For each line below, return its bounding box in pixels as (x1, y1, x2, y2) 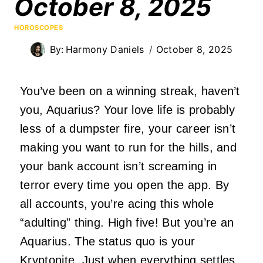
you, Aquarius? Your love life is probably (20, 103, 235, 116)
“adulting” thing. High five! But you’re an (20, 215, 234, 229)
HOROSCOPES (14, 23, 63, 32)
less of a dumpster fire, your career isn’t (20, 122, 236, 135)
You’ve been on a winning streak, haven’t (20, 84, 240, 97)
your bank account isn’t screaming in (20, 159, 217, 173)
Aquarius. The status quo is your (20, 234, 195, 248)
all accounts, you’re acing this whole (20, 197, 214, 210)
